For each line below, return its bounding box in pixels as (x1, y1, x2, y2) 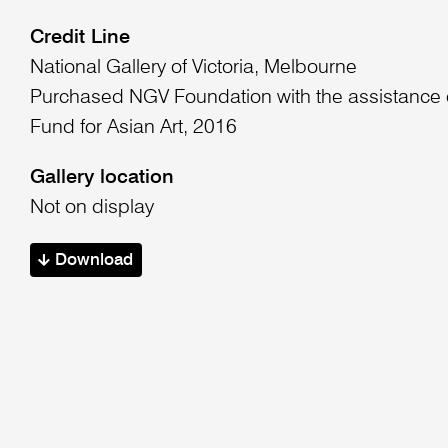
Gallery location (29, 167, 174, 188)
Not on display (29, 197, 154, 218)
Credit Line (29, 27, 130, 48)
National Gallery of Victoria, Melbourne (29, 57, 357, 78)
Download (50, 252, 134, 270)
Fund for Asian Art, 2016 (29, 117, 237, 138)
